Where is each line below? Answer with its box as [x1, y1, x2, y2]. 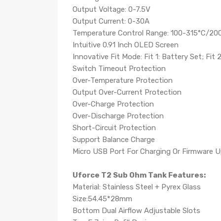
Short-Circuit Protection [73, 123, 156, 132]
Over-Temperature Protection [73, 76, 173, 85]
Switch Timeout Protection [73, 64, 166, 73]
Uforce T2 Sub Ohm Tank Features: [73, 171, 206, 180]
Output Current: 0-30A [73, 17, 149, 26]
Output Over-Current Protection [73, 88, 182, 97]
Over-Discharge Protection [73, 111, 164, 120]
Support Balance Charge [73, 135, 155, 144]
